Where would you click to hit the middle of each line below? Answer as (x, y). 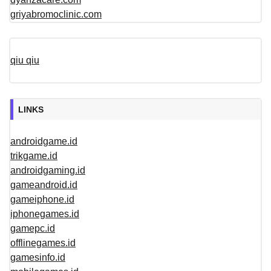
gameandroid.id (44, 185)
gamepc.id (33, 229)
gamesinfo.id (38, 258)
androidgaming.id (48, 171)
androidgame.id (44, 142)
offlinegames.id (43, 243)
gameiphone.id (42, 200)
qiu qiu (25, 60)
